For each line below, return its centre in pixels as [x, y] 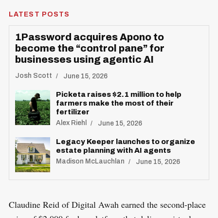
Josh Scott [33, 76]
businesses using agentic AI [84, 59]
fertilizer [73, 112]
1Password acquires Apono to [89, 37]
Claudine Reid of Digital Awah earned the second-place [107, 204]
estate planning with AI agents [113, 150]
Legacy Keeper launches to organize [125, 141]
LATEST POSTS [39, 14]
